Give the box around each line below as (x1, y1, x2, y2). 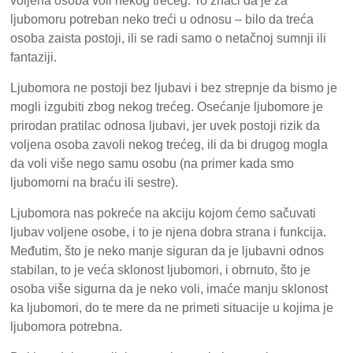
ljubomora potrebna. (10, 319, 123, 333)
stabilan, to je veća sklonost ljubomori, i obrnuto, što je (10, 262, 311, 277)
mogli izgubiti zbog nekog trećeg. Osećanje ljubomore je (10, 99, 324, 113)
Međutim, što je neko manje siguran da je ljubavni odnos (10, 243, 325, 258)
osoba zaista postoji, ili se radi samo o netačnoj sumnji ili (10, 31, 327, 45)
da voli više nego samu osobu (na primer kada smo (10, 156, 295, 170)
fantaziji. (10, 50, 58, 64)
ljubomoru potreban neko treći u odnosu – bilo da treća (10, 12, 314, 26)
